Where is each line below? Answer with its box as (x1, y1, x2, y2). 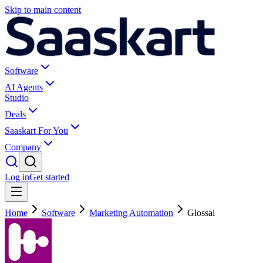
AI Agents (5, 82, 43, 92)
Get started (29, 172, 69, 182)
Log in (5, 172, 29, 182)
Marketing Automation (89, 208, 173, 218)
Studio (5, 93, 29, 103)
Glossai (187, 208, 215, 218)
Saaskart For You (5, 126, 68, 136)
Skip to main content (5, 5, 81, 15)
